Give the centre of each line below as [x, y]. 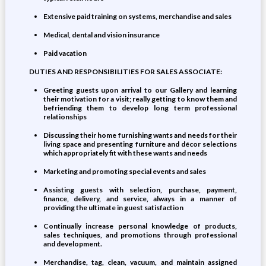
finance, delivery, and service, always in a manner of [140, 199]
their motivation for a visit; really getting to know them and [140, 99]
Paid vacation [65, 53]
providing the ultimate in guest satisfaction [113, 208]
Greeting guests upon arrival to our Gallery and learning [140, 90]
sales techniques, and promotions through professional [140, 235]
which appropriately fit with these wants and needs [125, 153]
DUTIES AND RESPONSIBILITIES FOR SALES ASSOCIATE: [125, 72]
